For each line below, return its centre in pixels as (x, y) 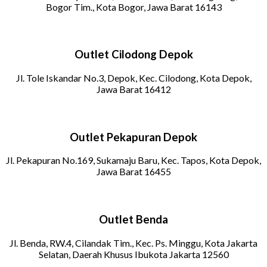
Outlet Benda (133, 219)
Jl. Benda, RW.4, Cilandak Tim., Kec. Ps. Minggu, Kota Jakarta (133, 243)
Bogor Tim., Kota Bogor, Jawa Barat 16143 (133, 7)
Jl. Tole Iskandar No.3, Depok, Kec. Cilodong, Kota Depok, (133, 78)
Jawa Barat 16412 (133, 89)
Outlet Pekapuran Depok (133, 137)
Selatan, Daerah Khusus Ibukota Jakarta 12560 (133, 254)
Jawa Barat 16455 (133, 172)
